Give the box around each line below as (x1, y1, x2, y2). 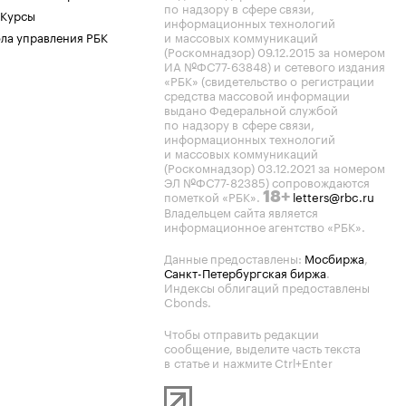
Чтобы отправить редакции (164, 324, 319, 342)
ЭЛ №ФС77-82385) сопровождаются (164, 172, 370, 190)
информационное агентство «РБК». (164, 217, 365, 235)
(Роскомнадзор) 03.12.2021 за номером (164, 158, 385, 176)
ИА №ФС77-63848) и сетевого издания (164, 56, 385, 74)
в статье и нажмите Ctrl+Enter (164, 353, 333, 371)
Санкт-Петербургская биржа (164, 263, 326, 281)
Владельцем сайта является (164, 202, 318, 220)
